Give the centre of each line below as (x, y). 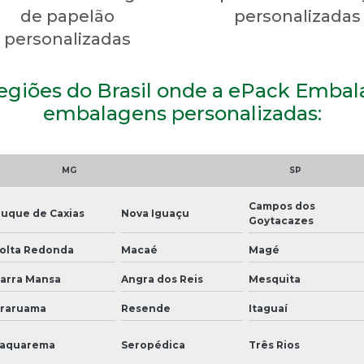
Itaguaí (269, 308)
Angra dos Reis (162, 279)
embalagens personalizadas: (182, 113)
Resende (145, 308)
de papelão (67, 16)
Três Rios (275, 344)
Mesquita (275, 279)
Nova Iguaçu (155, 213)
